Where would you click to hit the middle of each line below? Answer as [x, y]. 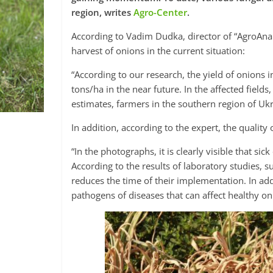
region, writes [101, 12]
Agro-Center [159, 12]
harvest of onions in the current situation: [158, 51]
